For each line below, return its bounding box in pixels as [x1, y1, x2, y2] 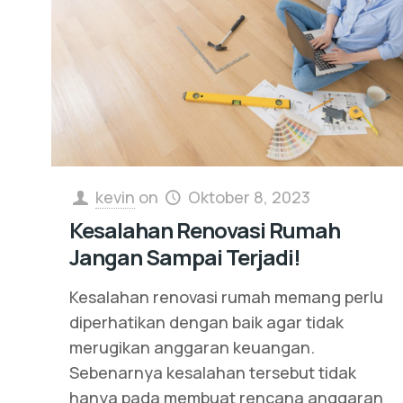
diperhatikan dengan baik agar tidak [68, 311, 344, 334]
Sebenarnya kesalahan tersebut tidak [68, 362, 356, 384]
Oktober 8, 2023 [187, 186, 310, 209]
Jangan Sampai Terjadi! [68, 242, 300, 273]
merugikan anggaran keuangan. [68, 336, 315, 359]
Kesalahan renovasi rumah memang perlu [68, 286, 383, 309]
